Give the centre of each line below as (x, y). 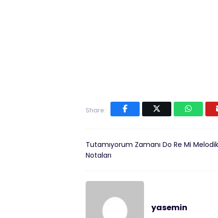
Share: (96, 110)
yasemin (169, 208)
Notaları (99, 155)
